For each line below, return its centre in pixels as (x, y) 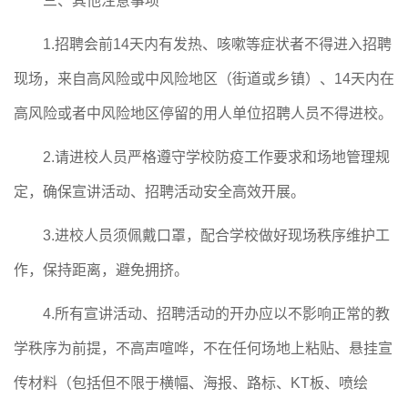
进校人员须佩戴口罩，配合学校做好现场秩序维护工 (222, 235)
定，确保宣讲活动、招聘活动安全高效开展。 (159, 192)
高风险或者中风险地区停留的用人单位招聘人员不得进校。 (203, 113)
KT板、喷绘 (329, 383)
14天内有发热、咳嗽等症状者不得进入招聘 (252, 44)
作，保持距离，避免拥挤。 (101, 270)
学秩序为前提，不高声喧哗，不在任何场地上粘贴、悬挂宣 (203, 348)
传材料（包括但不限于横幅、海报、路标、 (152, 383)
